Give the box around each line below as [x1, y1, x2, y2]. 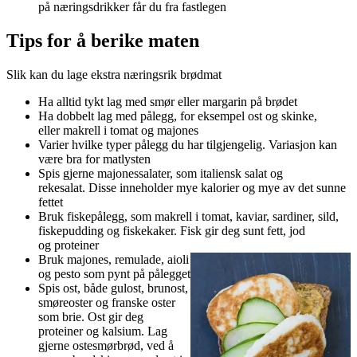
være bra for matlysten [38, 152, 151, 167]
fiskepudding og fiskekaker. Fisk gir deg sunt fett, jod [38, 224, 305, 238]
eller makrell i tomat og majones [38, 124, 198, 138]
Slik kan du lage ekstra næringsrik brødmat [6, 68, 222, 82]
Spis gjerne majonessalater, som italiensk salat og [38, 167, 283, 181]
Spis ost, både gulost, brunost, [38, 281, 188, 296]
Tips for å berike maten [6, 30, 199, 52]
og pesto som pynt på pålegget [38, 267, 190, 281]
